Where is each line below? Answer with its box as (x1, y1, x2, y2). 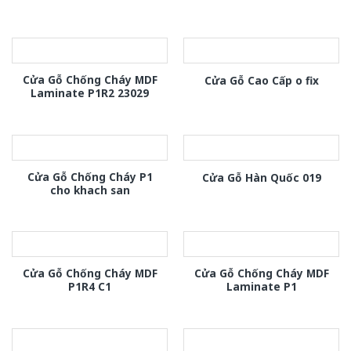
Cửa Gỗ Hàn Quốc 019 (201, 169, 321, 185)
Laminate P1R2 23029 (31, 85, 149, 101)
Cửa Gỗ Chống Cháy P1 (27, 168, 153, 184)
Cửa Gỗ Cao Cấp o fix (204, 72, 319, 88)
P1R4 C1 (68, 279, 111, 295)
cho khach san (49, 182, 130, 197)
